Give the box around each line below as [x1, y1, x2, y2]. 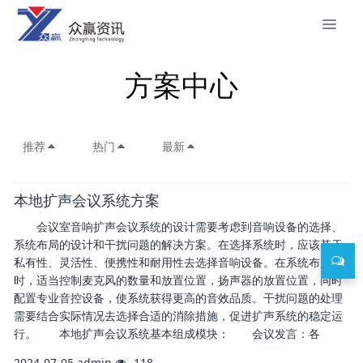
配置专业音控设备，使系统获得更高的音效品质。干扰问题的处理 [14, 290, 343, 305]
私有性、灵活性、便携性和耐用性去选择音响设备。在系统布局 [14, 254, 331, 270]
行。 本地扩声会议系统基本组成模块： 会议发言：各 [14, 326, 320, 341]
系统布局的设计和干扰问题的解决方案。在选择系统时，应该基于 [14, 237, 343, 252]
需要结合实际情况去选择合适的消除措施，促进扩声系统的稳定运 [14, 308, 343, 323]
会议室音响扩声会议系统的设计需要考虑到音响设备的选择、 [14, 219, 343, 234]
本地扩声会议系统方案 [14, 190, 160, 210]
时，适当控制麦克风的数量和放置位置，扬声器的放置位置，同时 [14, 272, 343, 288]
